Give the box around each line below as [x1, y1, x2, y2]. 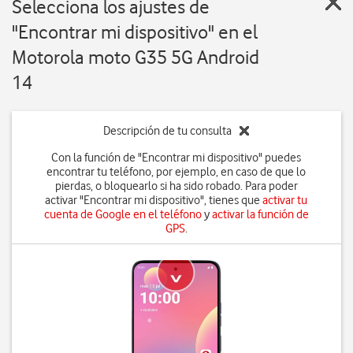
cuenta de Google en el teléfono [43, 207, 202, 221]
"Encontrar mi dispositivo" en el [12, 20, 258, 43]
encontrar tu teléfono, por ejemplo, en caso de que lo [46, 165, 307, 179]
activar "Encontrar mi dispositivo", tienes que [45, 193, 263, 207]
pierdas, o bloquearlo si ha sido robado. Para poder [54, 179, 298, 193]
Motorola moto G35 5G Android [12, 46, 259, 69]
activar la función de [211, 207, 309, 221]
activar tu [262, 193, 308, 207]
